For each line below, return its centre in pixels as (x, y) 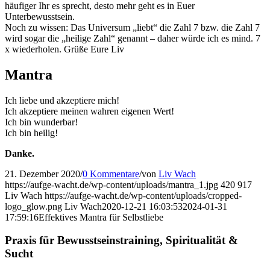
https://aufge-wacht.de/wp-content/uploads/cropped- (143, 195)
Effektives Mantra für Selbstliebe (101, 217)
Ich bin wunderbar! (41, 122)
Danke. (20, 153)
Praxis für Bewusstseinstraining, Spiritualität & (121, 240)
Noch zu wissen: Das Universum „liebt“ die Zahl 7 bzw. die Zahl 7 (132, 27)
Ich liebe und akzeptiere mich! (62, 100)
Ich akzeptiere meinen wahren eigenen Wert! (89, 111)
